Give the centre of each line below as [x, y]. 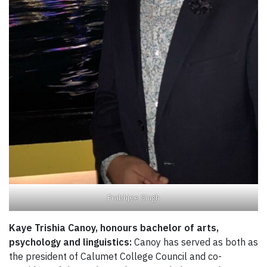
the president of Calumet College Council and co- [115, 256]
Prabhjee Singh [133, 197]
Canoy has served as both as [196, 242]
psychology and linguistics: [72, 242]
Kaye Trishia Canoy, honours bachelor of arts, [114, 227]
